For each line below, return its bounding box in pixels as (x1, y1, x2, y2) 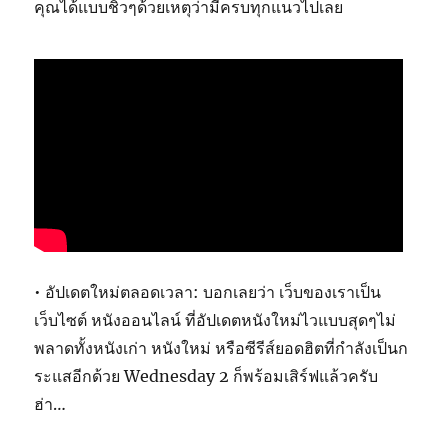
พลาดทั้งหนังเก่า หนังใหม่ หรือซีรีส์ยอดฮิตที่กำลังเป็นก (34, 338, 409, 359)
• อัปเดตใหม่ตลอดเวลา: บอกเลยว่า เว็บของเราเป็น (34, 282, 382, 303)
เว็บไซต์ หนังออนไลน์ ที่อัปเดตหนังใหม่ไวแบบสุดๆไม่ (34, 310, 397, 331)
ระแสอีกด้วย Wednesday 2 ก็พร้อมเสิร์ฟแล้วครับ (34, 366, 379, 387)
